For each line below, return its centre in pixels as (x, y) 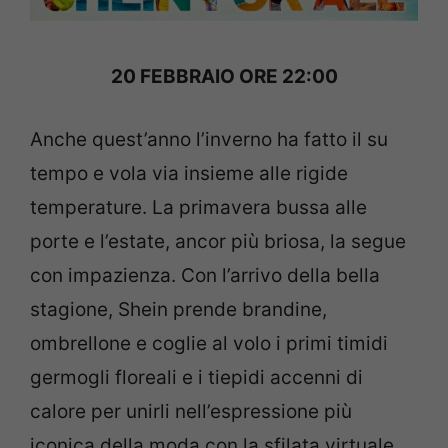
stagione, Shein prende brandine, (178, 309)
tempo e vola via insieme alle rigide (189, 173)
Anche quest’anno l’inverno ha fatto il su (209, 139)
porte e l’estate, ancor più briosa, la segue (218, 241)
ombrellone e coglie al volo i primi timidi (209, 343)
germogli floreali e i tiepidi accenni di (196, 377)
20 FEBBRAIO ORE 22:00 (224, 77)
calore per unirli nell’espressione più (191, 411)
